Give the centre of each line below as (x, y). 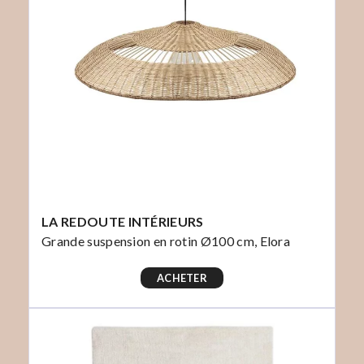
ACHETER (182, 278)
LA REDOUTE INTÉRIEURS (123, 222)
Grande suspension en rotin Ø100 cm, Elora (166, 241)
